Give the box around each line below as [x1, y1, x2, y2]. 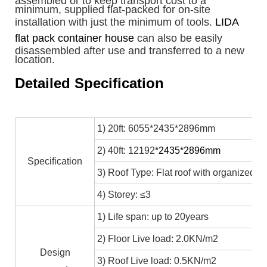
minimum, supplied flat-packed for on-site [15, 3, 210, 15]
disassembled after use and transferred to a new [15, 44, 244, 57]
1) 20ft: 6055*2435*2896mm [97, 123, 215, 133]
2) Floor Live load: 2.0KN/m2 [97, 233, 218, 244]
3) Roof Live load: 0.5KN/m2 [97, 255, 216, 266]
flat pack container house [15, 32, 134, 44]
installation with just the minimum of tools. [15, 15, 215, 28]
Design [39, 247, 70, 257]
